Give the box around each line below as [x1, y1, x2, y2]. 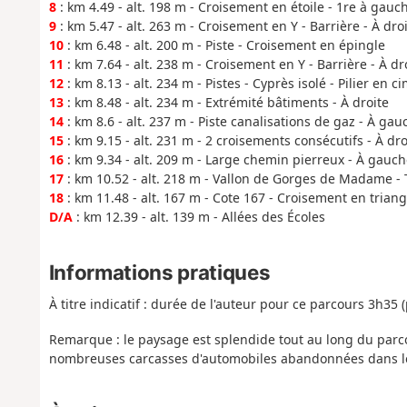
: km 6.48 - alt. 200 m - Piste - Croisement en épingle [63, 35, 385, 54]
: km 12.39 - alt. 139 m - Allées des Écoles [72, 207, 325, 225]
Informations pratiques [48, 260, 271, 285]
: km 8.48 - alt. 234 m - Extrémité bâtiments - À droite [63, 93, 389, 111]
